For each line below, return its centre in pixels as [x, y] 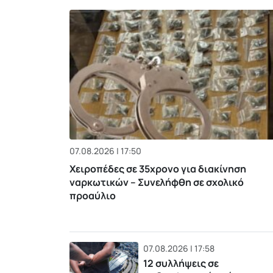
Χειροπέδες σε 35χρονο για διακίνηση [158, 169]
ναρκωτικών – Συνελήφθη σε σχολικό [157, 183]
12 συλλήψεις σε [181, 264]
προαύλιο [93, 196]
